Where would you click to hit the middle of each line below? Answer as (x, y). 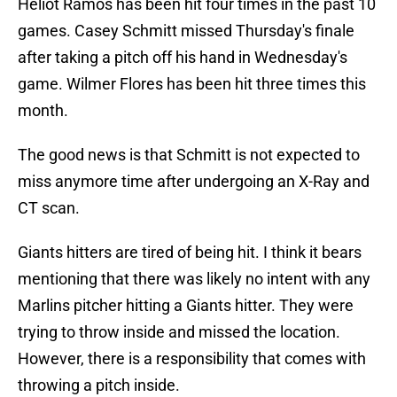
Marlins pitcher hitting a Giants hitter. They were (186, 306)
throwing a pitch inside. (99, 385)
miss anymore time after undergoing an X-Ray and (194, 182)
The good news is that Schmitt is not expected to (189, 155)
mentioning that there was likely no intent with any (194, 279)
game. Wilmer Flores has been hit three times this (192, 84)
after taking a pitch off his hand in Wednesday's (183, 58)
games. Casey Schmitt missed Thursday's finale (186, 31)
